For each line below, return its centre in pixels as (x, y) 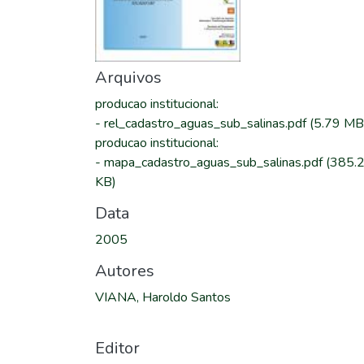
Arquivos (128, 78)
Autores (125, 271)
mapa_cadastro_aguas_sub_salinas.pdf (215, 162)
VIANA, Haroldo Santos (163, 297)
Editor (117, 348)
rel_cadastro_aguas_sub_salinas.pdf (207, 123)
